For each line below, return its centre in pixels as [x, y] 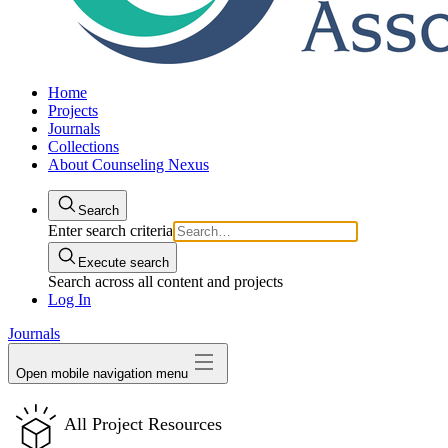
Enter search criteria [110, 230]
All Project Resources [143, 424]
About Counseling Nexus [128, 164]
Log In [69, 299]
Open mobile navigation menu [102, 373]
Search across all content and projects [165, 281]
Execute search [123, 262]
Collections [83, 146]
